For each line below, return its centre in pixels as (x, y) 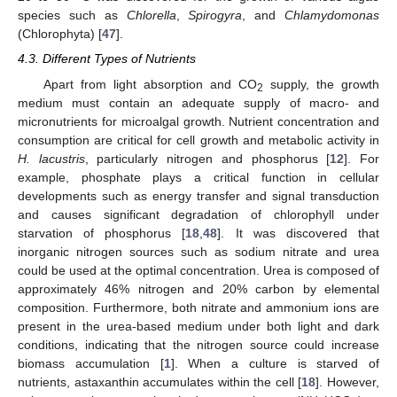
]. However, (348, 381)
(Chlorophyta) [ (60, 34)
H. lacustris (51, 158)
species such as (72, 16)
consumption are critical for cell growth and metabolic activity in (198, 140)
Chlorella (151, 16)
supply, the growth (321, 84)
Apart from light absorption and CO (150, 84)
